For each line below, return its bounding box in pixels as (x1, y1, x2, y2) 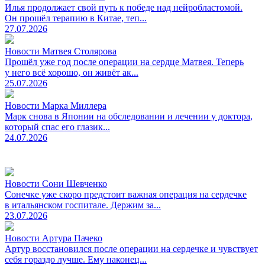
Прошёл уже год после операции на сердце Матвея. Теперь (5, 56, 244, 67)
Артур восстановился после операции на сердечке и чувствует (5, 243, 258, 254)
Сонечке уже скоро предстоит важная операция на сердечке (5, 189, 247, 199)
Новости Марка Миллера (5, 100, 106, 111)
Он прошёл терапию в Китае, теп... (5, 12, 147, 23)
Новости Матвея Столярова (5, 46, 117, 56)
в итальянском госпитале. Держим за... (5, 199, 161, 210)
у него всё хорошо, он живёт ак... (5, 67, 138, 77)
